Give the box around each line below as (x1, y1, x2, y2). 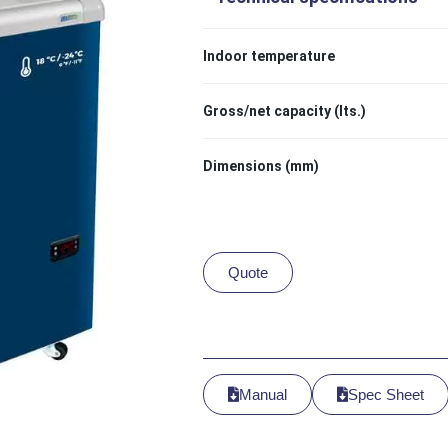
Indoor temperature (202, 47, 335, 64)
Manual (238, 385, 287, 403)
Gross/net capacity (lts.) (202, 102, 366, 119)
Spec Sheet (347, 385, 424, 403)
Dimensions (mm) (202, 157, 319, 174)
